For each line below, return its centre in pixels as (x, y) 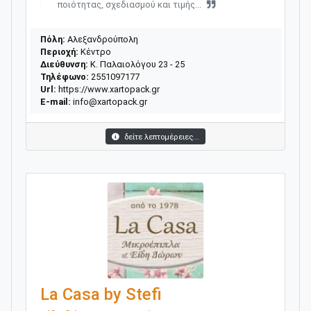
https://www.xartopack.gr (109, 89)
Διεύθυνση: (64, 64)
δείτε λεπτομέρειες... (161, 137)
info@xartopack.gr (110, 101)
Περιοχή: (59, 51)
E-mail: (56, 101)
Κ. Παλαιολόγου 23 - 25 (136, 64)
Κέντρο (95, 51)
